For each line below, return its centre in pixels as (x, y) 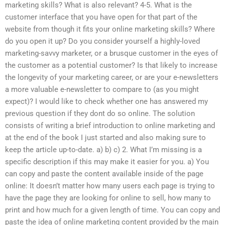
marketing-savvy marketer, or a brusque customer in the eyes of (111, 53)
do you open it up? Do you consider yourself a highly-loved (102, 41)
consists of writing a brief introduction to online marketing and (110, 126)
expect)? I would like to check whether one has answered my (106, 102)
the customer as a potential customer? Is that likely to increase (111, 66)
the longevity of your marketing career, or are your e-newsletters (112, 78)
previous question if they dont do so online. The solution (100, 114)
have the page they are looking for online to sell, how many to (108, 198)
